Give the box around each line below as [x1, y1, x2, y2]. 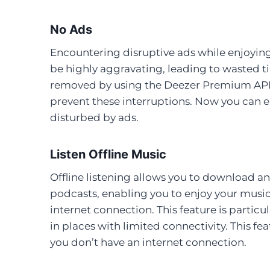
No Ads [50, 22, 92, 37]
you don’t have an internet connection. [50, 236, 246, 248]
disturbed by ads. [50, 111, 139, 124]
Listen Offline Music [50, 146, 166, 162]
